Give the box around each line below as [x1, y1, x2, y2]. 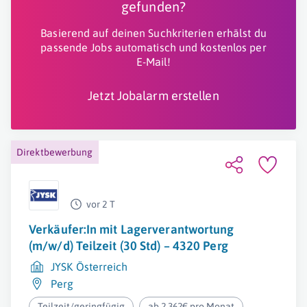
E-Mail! [136, 56, 171, 68]
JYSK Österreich [51, 260, 128, 273]
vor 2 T [86, 199, 115, 210]
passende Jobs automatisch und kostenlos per [40, 41, 267, 53]
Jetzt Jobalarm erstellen [88, 88, 219, 103]
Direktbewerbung [16, 147, 93, 158]
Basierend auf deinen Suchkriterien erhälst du [40, 27, 267, 39]
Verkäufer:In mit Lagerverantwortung [29, 222, 234, 236]
